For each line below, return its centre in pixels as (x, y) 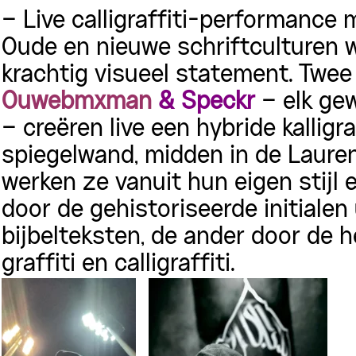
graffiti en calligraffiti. (118, 264)
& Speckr (203, 102)
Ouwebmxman (77, 102)
